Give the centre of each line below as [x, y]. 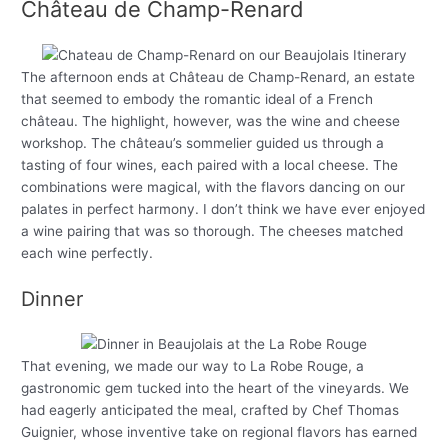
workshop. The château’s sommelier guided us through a [203, 142]
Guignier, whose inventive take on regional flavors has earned [219, 431]
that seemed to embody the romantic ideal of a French [197, 98]
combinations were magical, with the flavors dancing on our [213, 186]
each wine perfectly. [87, 252]
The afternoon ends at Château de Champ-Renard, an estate [218, 76]
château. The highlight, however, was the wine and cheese [211, 120]
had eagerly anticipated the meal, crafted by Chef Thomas [210, 409]
